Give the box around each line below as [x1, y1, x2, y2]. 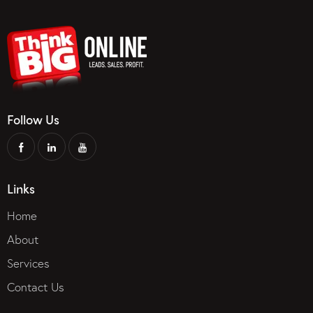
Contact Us [7, 279, 64, 296]
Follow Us [7, 110, 59, 128]
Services [7, 255, 50, 272]
